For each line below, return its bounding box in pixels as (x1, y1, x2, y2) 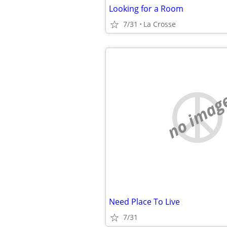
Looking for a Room (109, 3, 183, 14)
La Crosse (143, 19, 176, 29)
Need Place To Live (109, 196, 180, 207)
